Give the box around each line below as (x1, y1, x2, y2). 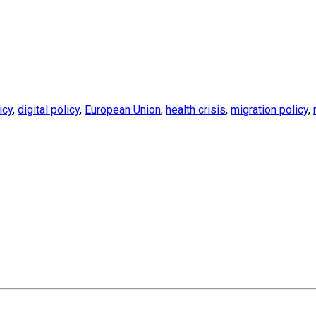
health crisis (166, 103, 226, 117)
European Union (85, 103, 161, 117)
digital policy (18, 103, 80, 117)
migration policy (231, 103, 308, 117)
